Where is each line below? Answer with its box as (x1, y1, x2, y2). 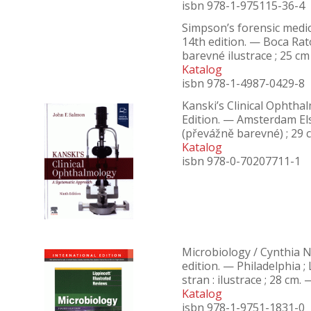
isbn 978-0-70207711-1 (182, 153, 301, 169)
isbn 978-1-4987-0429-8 (182, 76, 305, 91)
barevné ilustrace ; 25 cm (182, 48, 310, 63)
